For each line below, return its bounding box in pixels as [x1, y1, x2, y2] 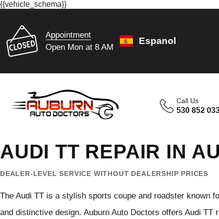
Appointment [45, 30, 91, 40]
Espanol [139, 36, 176, 46]
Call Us [176, 97, 199, 105]
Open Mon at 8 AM [45, 42, 114, 52]
